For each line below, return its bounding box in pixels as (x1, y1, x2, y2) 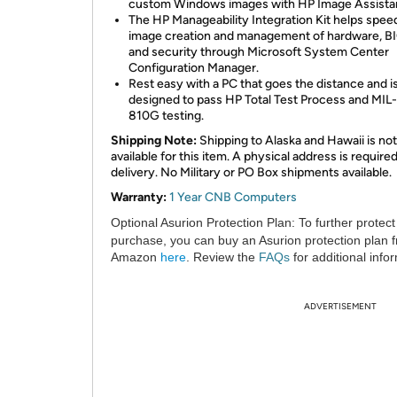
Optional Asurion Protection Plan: (111, 215, 295, 230)
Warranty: (111, 190, 167, 205)
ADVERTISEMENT (304, 300, 377, 312)
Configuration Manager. (128, 60, 259, 75)
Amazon (111, 250, 160, 264)
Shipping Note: (111, 133, 197, 148)
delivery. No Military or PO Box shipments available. (111, 165, 392, 180)
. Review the (186, 250, 259, 264)
